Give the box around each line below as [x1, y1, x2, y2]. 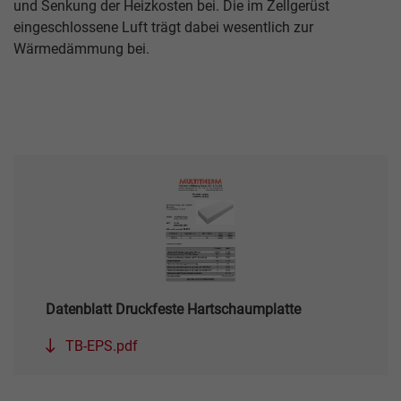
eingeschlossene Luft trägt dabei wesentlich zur [13, 18, 313, 36]
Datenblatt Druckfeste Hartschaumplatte [46, 301, 302, 319]
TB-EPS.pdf [62, 337, 139, 354]
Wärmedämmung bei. [13, 39, 149, 57]
